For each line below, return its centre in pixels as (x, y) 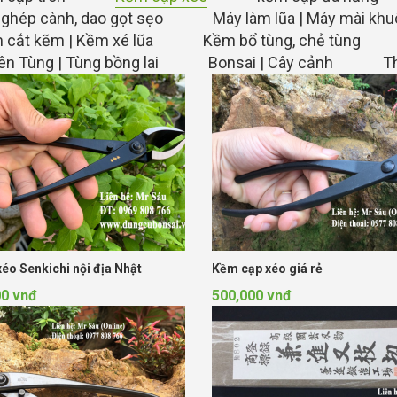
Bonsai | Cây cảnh (271, 62)
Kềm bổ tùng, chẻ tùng (282, 40)
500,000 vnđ (251, 295)
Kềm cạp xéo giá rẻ (267, 268)
